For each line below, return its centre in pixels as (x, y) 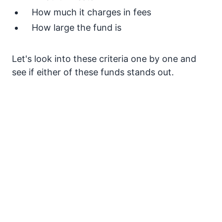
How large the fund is (77, 28)
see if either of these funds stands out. (93, 72)
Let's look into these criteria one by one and (104, 59)
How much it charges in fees (91, 12)
